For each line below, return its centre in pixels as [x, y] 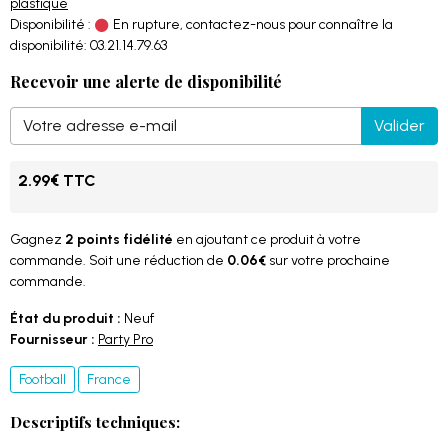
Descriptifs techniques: [95, 421]
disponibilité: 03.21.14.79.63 [88, 45]
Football [42, 379]
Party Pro [125, 339]
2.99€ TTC [57, 180]
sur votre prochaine [328, 260]
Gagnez [37, 239]
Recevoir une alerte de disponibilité [146, 81]
